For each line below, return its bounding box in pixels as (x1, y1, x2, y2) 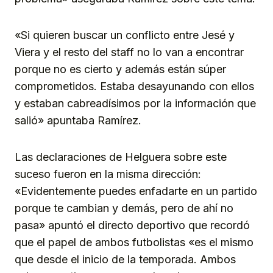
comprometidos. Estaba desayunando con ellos (15, 80, 254, 93)
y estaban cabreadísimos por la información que (15, 97, 256, 110)
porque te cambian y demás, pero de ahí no (15, 202, 233, 215)
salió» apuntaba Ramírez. (15, 114, 141, 127)
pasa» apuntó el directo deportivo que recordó (15, 219, 250, 232)
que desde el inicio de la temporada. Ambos (15, 253, 236, 266)
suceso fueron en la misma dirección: (15, 168, 201, 181)
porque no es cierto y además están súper (15, 63, 226, 76)
